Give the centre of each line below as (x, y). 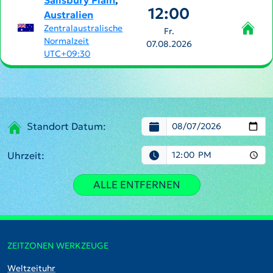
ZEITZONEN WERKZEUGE (58, 246)
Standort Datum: (66, 126)
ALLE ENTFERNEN (136, 185)
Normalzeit (67, 41)
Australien (69, 15)
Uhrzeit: (26, 155)
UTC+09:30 (67, 54)
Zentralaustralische (83, 28)
